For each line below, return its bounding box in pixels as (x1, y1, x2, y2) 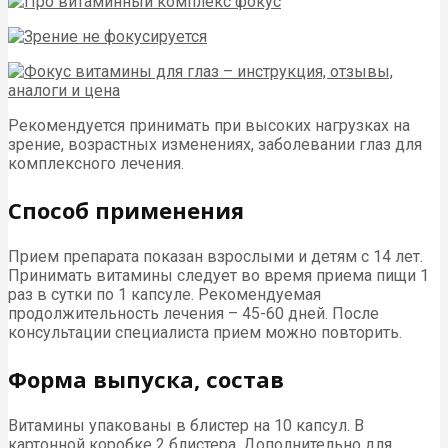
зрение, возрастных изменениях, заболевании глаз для (8, 135, 422, 155)
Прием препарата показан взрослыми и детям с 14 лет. (8, 247, 423, 267)
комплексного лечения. (8, 154, 184, 174)
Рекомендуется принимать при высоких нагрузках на (8, 116, 410, 136)
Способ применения (8, 195, 244, 226)
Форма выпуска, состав (8, 364, 284, 395)
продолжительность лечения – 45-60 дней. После (8, 304, 379, 324)
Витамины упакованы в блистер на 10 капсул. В (8, 416, 364, 436)
